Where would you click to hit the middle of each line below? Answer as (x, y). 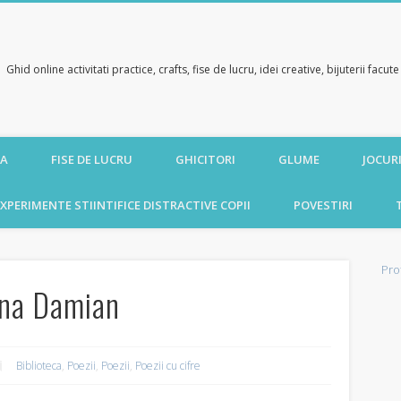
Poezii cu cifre (168, 366)
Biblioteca (39, 366)
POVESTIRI (323, 205)
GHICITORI (205, 159)
